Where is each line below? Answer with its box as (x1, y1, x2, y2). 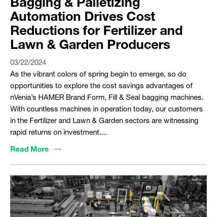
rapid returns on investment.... (10, 127, 107, 137)
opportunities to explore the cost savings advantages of (10, 81, 193, 90)
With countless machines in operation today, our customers (10, 104, 203, 113)
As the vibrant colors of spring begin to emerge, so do (10, 69, 186, 78)
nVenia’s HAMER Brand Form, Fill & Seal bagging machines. (10, 93, 203, 102)
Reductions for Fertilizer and (10, 22, 183, 38)
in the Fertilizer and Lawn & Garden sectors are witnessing (10, 116, 199, 125)
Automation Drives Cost (10, 8, 155, 24)
